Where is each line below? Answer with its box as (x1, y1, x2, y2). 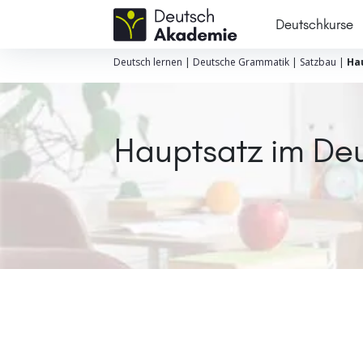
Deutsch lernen (113, 55, 182, 69)
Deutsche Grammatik (192, 55, 289, 69)
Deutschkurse (275, 15, 353, 32)
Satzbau (299, 55, 336, 69)
